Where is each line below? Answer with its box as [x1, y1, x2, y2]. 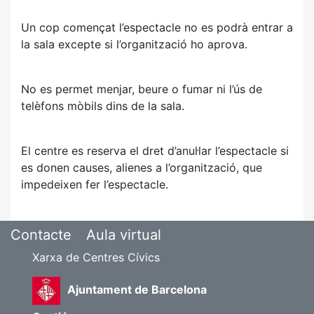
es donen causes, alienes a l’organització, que [21, 161, 262, 175]
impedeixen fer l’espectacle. [21, 177, 168, 191]
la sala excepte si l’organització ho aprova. [21, 37, 247, 51]
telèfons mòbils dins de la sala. [21, 99, 184, 113]
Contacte [11, 226, 71, 243]
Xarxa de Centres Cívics [32, 250, 160, 264]
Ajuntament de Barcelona [67, 282, 207, 296]
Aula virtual [86, 226, 161, 243]
